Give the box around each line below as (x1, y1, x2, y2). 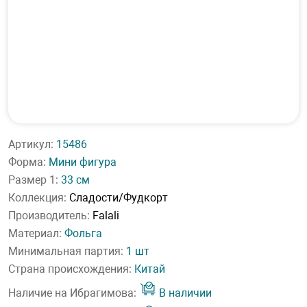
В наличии (156, 286, 212, 299)
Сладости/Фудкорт (69, 191, 168, 204)
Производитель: (8, 209, 93, 222)
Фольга (64, 227, 102, 240)
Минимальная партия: (8, 245, 126, 258)
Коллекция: (8, 191, 69, 204)
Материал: (8, 227, 64, 240)
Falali (93, 209, 119, 222)
